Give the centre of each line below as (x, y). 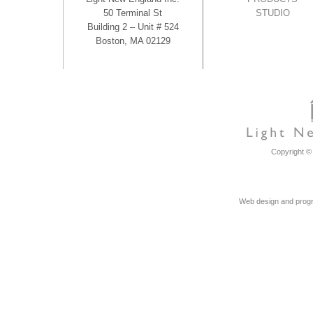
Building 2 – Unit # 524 (133, 27)
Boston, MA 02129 (133, 41)
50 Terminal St (133, 13)
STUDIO (272, 13)
